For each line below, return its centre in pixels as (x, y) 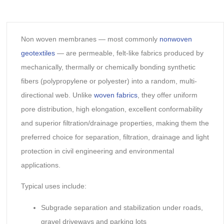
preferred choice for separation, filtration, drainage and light (115, 137)
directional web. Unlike (57, 95)
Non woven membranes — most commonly (90, 39)
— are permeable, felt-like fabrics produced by (129, 53)
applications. (40, 165)
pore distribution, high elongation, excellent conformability (111, 109)
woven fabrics (115, 95)
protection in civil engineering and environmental (97, 151)
